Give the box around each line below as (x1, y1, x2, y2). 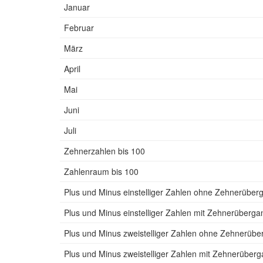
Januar (64, 1, 90, 13)
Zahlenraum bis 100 (64, 166, 139, 177)
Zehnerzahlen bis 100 (64, 145, 145, 157)
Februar (64, 22, 94, 33)
